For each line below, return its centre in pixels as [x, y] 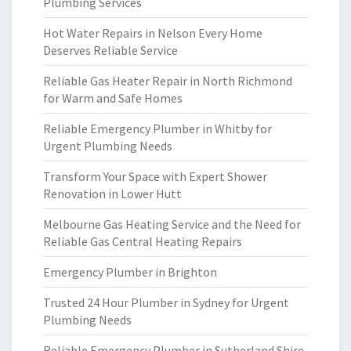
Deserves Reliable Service [110, 50]
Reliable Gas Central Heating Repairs [143, 241]
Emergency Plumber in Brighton [130, 272]
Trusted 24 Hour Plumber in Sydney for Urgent [166, 302]
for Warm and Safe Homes [113, 98]
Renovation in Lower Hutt [112, 194]
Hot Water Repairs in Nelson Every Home [153, 33]
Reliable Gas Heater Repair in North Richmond [168, 81]
